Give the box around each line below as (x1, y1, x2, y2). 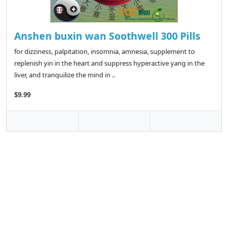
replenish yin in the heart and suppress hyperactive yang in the (14, 59, 205, 68)
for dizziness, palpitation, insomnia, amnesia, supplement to (14, 47, 195, 56)
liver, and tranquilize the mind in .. (14, 70, 115, 80)
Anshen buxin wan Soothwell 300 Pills (14, 29, 201, 43)
